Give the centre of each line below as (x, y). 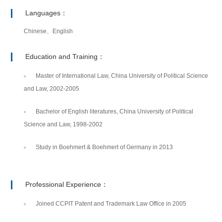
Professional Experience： (67, 185)
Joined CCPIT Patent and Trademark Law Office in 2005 (111, 204)
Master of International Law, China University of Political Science (122, 76)
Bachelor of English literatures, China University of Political (115, 112)
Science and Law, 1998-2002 (63, 125)
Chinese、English (49, 31)
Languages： (47, 13)
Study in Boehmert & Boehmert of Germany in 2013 (105, 147)
